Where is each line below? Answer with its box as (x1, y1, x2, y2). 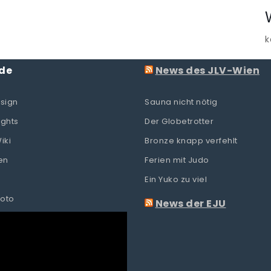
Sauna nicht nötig (145, 96, 218, 108)
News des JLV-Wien (155, 63, 260, 77)
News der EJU (155, 196, 226, 211)
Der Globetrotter (145, 115, 214, 127)
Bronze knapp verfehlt (145, 134, 238, 146)
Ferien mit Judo (145, 154, 209, 166)
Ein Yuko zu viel (145, 173, 207, 185)
